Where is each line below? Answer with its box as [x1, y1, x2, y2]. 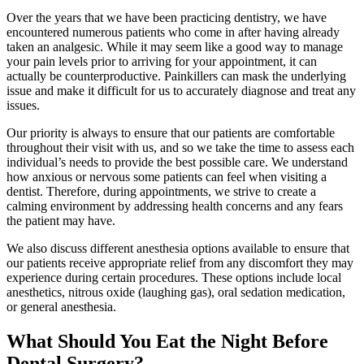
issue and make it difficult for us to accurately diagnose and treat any [6, 84, 356, 98]
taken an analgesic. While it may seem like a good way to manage [6, 40, 343, 54]
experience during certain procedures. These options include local [6, 271, 341, 285]
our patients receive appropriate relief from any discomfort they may [6, 256, 353, 271]
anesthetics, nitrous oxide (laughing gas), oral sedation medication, [6, 285, 345, 300]
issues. [6, 98, 40, 113]
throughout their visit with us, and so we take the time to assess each [6, 141, 354, 155]
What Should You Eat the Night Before [6, 331, 328, 353]
